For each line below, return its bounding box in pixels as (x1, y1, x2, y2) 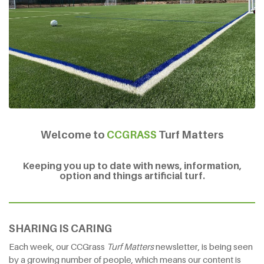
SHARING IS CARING (9, 222, 112, 235)
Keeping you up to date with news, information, (22, 159, 242, 171)
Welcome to (40, 128, 107, 141)
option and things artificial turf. (59, 169, 205, 181)
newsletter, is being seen (156, 240, 253, 252)
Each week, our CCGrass (9, 240, 107, 252)
